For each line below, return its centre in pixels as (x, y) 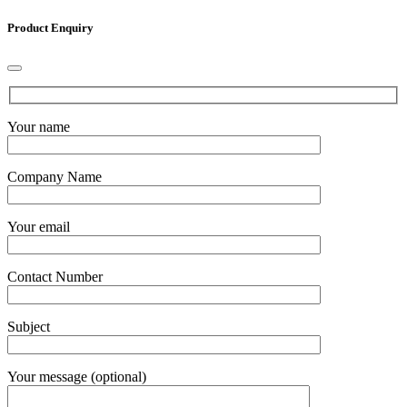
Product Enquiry (50, 27)
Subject (29, 326)
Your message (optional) (77, 376)
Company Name (55, 176)
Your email (39, 226)
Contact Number (55, 276)
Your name (39, 126)
